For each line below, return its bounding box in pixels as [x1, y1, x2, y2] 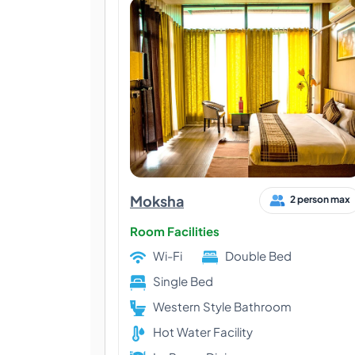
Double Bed [225, 248, 292, 263]
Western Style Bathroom [153, 298, 292, 314]
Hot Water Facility [213, 323, 253, 339]
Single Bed [153, 273, 213, 288]
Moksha [130, 191, 184, 210]
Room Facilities [130, 223, 219, 239]
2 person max [290, 193, 350, 206]
